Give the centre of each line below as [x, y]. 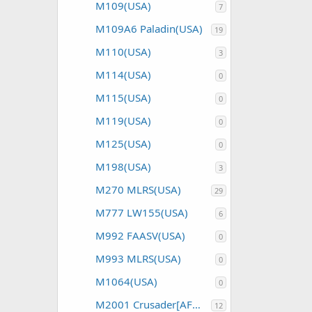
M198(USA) [123, 166]
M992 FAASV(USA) [140, 235]
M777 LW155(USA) [142, 212]
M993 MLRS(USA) [138, 258]
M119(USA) [123, 120]
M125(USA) [123, 143]
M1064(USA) [126, 281]
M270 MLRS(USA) [138, 189]
